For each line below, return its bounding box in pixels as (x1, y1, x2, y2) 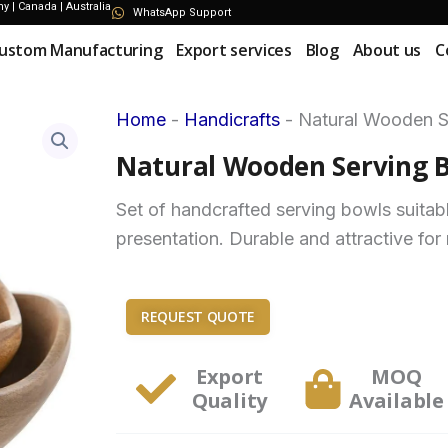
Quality (192, 387, 267, 415)
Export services (176, 38, 292, 61)
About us (352, 38, 422, 61)
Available (349, 387, 444, 415)
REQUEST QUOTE (141, 307, 256, 327)
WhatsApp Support (133, 5, 231, 19)
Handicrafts (184, 109, 280, 130)
